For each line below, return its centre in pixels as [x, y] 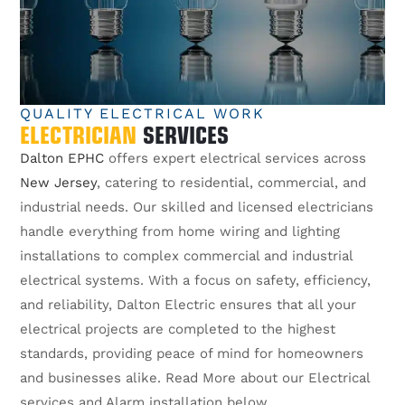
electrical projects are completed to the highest [178, 330]
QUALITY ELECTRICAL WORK [143, 114]
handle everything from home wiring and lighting [180, 232]
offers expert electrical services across [235, 159]
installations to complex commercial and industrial [187, 256]
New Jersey [59, 183]
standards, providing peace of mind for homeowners [192, 354]
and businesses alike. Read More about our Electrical [195, 378]
